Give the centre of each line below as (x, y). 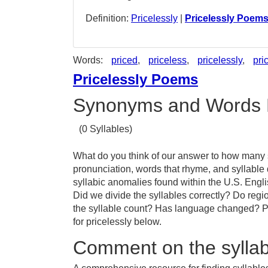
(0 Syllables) (106, 129)
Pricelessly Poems (135, 79)
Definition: (108, 18)
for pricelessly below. (117, 222)
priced (124, 60)
